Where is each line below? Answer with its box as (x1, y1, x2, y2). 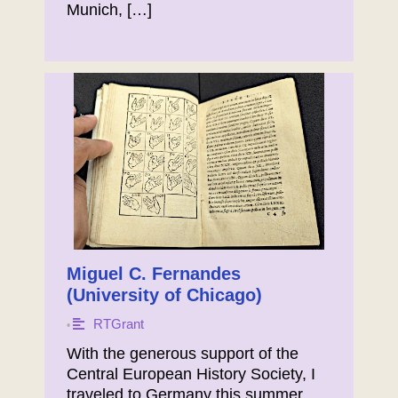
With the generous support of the (67, 345, 298, 363)
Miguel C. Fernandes (67, 264, 241, 284)
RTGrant (92, 316, 144, 332)
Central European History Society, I (67, 365, 315, 384)
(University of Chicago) (67, 285, 262, 306)
